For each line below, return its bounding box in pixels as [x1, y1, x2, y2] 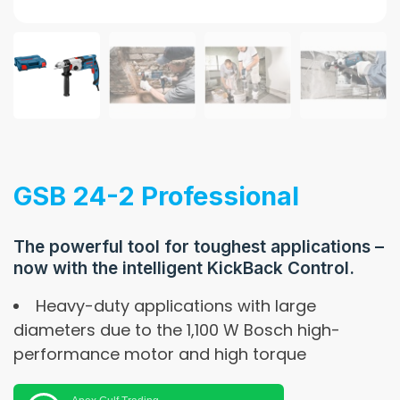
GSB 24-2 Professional [13, 179, 299, 212]
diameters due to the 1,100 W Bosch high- [13, 318, 340, 341]
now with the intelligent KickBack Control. [13, 257, 354, 279]
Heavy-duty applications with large [36, 294, 316, 317]
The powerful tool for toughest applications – [13, 236, 384, 257]
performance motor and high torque [13, 342, 306, 365]
